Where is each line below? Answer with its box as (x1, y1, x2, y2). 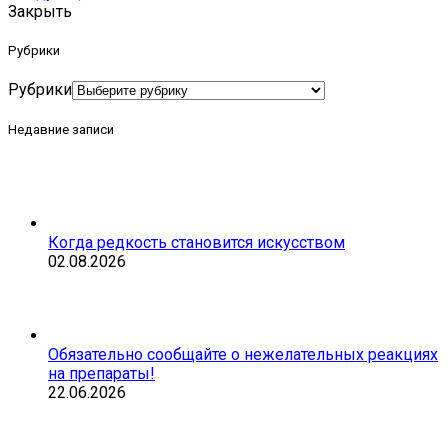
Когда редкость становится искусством (48, 233, 345, 253)
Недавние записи (8, 122, 114, 138)
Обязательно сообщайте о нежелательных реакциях (48, 345, 438, 365)
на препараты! (48, 364, 155, 384)
